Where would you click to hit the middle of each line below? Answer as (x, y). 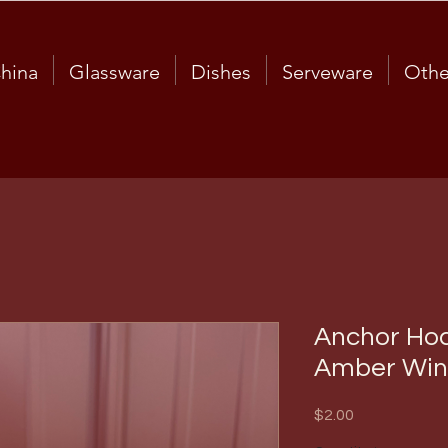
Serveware (327, 72)
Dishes (220, 72)
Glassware (114, 72)
